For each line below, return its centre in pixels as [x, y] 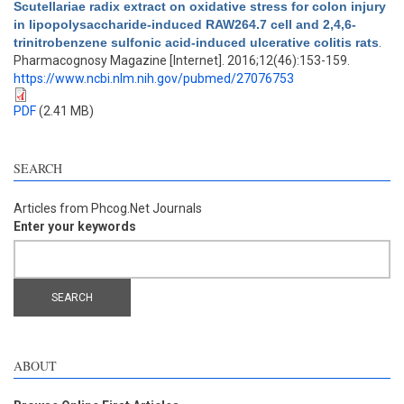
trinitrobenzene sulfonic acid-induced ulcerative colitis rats [196, 42]
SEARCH [38, 168]
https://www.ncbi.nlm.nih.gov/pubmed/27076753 [154, 78]
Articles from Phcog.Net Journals [108, 208]
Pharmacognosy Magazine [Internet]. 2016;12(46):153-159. [182, 60]
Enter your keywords [75, 226]
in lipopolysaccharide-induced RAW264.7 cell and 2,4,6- [185, 24]
